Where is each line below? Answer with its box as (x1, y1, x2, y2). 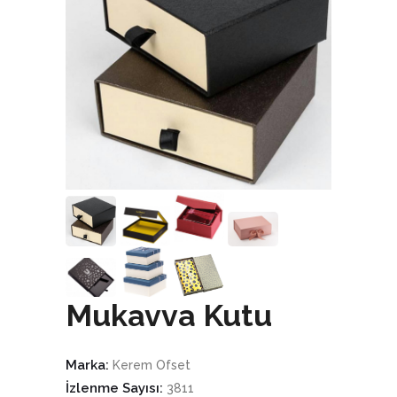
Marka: (66, 356, 113, 373)
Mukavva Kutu (66, 297, 272, 333)
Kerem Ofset (113, 357, 191, 372)
